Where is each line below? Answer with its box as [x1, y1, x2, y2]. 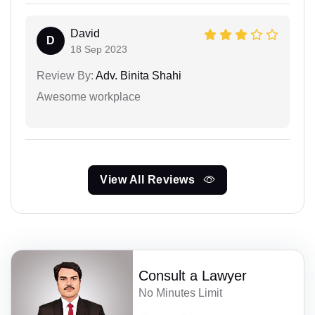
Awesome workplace [37, 90, 141, 103]
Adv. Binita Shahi [94, 69, 181, 82]
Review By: [37, 69, 94, 82]
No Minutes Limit [139, 286, 223, 299]
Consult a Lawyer [139, 267, 247, 283]
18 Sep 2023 [70, 43, 127, 55]
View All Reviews [100, 173, 198, 186]
